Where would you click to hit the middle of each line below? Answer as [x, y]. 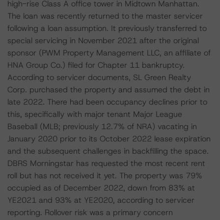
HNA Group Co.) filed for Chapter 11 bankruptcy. [96, 65]
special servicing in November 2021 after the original [103, 41]
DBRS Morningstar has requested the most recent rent [106, 163]
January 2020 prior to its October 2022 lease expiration [109, 139]
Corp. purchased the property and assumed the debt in [109, 90]
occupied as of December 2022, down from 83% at [101, 188]
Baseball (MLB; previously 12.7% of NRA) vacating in [102, 126]
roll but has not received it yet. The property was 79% [105, 176]
